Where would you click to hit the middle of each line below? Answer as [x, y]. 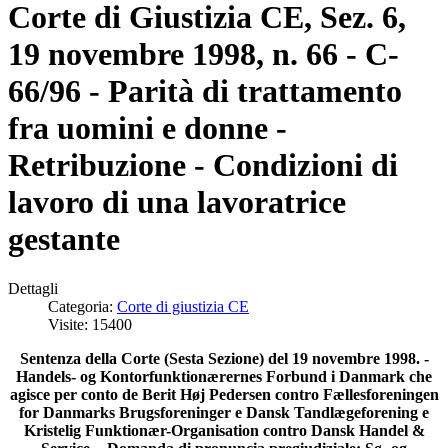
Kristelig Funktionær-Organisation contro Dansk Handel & [224, 430]
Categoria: [82, 306]
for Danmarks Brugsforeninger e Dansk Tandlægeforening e [224, 412]
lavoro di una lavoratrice [177, 202]
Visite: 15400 [90, 324]
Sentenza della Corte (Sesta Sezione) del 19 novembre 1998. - [224, 358]
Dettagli [33, 288]
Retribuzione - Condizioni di [203, 165]
